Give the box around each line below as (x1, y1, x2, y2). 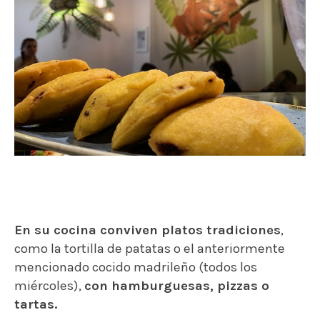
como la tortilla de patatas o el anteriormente (14, 241, 285, 257)
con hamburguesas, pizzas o (84, 278, 269, 294)
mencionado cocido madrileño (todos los (14, 259, 257, 276)
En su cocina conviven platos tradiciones (14, 222, 281, 239)
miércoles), (14, 278, 84, 294)
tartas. (14, 296, 58, 313)
